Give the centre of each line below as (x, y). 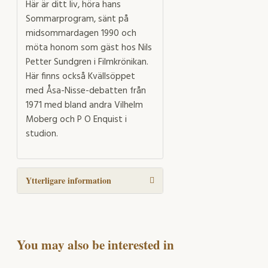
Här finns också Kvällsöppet (80, 77)
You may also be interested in (95, 245)
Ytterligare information (68, 181)
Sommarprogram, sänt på (77, 19)
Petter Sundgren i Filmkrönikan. (87, 63)
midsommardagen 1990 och (81, 34)
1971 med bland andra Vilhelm (84, 106)
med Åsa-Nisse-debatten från (86, 91)
